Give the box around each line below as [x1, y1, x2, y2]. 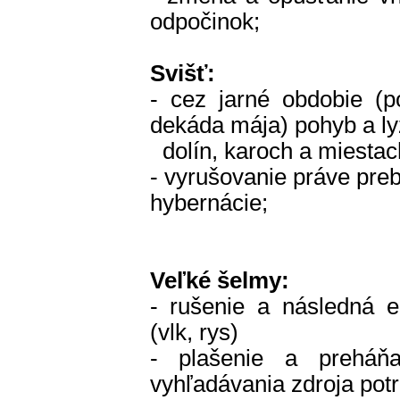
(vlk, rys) [149, 320, 238, 345]
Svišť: [149, 61, 215, 86]
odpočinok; [149, 9, 260, 34]
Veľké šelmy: [149, 268, 289, 293]
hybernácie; [149, 190, 268, 215]
